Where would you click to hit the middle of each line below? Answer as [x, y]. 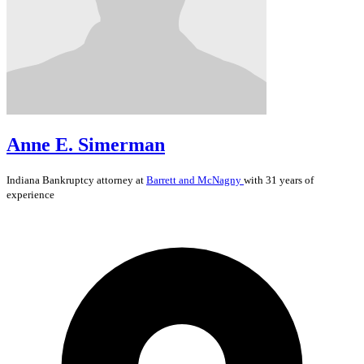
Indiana [24, 180]
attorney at [120, 180]
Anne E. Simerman [86, 144]
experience [30, 194]
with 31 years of [279, 180]
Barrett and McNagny [195, 180]
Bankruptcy [68, 180]
